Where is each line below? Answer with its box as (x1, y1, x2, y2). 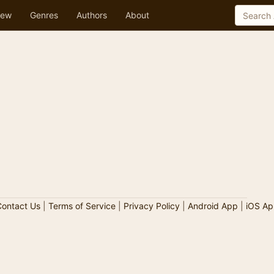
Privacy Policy (123, 201, 180, 211)
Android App (187, 201, 238, 211)
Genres (30, 10, 58, 20)
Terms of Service (48, 201, 116, 211)
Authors (76, 10, 107, 20)
